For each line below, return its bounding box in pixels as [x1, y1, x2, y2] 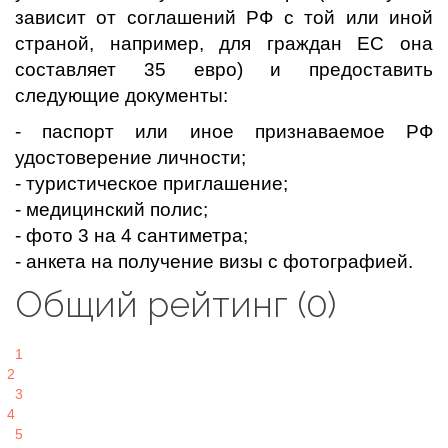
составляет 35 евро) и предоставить [15, 59, 433, 80]
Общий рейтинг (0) [15, 283, 336, 325]
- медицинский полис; [15, 199, 208, 220]
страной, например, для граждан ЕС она [15, 33, 433, 54]
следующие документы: [15, 85, 228, 106]
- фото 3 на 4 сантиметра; [15, 225, 248, 246]
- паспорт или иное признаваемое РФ [15, 121, 433, 142]
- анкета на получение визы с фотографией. [15, 251, 413, 272]
